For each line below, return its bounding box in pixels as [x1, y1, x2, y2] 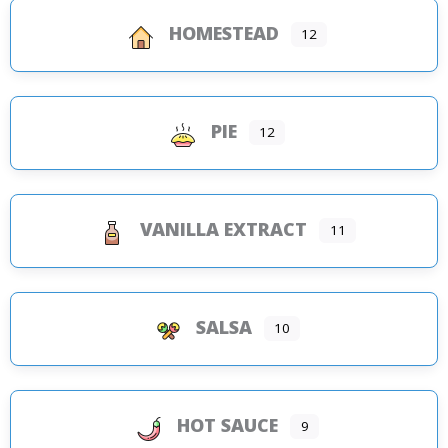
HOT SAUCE [177, 412, 279, 437]
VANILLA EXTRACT [140, 216, 308, 241]
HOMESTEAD [168, 20, 279, 45]
